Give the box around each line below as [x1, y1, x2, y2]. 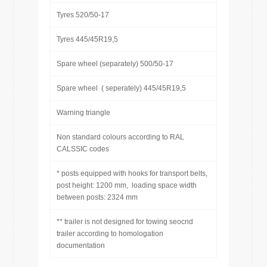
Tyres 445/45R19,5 [57, 35, 118, 44]
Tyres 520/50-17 [57, 11, 109, 19]
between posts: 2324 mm [57, 193, 138, 201]
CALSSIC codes [57, 145, 109, 153]
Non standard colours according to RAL [57, 133, 184, 141]
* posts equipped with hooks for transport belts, [57, 169, 207, 178]
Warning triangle [57, 108, 110, 117]
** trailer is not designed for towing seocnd [57, 218, 193, 226]
